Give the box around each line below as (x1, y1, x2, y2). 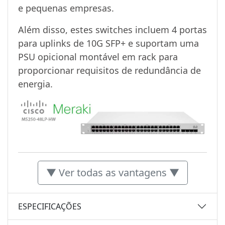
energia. (18, 77, 53, 90)
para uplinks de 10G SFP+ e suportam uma (18, 37, 199, 49)
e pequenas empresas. (18, 2, 114, 14)
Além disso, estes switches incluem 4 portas (18, 23, 207, 36)
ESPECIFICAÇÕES (18, 200, 81, 212)
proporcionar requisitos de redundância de (18, 64, 201, 76)
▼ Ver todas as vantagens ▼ (46, 166, 179, 180)
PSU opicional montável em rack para (18, 50, 178, 63)
